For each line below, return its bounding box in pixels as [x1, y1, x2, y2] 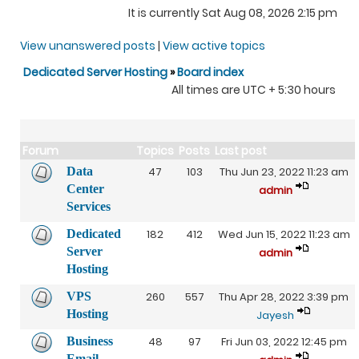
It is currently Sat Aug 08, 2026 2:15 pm [128, 5, 337, 21]
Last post [212, 143, 269, 159]
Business [67, 334, 113, 348]
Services [67, 200, 111, 213]
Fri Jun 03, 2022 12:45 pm [220, 334, 347, 349]
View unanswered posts [20, 38, 155, 54]
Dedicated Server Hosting [23, 64, 170, 80]
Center [67, 182, 104, 196]
